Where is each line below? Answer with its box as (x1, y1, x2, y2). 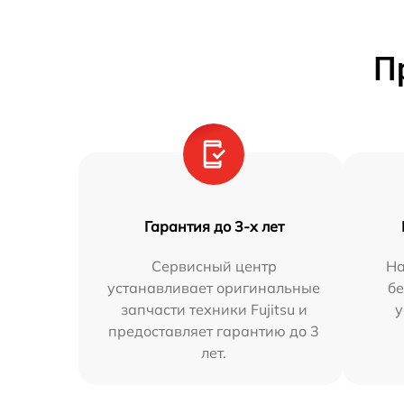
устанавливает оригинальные (107, 279, 321, 297)
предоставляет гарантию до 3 (108, 322, 320, 340)
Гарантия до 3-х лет (143, 217, 284, 235)
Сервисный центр (151, 257, 277, 275)
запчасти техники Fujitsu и (120, 300, 308, 318)
